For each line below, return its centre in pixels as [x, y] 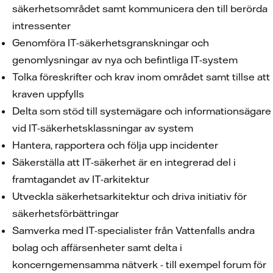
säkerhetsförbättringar [66, 213]
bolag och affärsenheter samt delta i [97, 247]
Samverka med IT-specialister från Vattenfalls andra [133, 230]
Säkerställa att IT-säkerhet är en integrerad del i [124, 162]
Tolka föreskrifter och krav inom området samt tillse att [141, 77]
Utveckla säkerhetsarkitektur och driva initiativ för [129, 196]
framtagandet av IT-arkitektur [81, 179]
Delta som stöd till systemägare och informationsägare [142, 111]
